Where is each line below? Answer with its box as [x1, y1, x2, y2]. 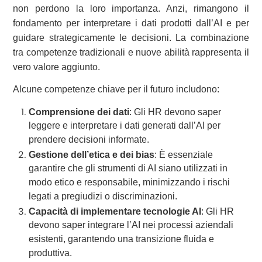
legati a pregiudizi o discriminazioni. [29, 191, 178, 202]
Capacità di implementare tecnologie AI [29, 206, 202, 216]
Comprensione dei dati [29, 106, 130, 117]
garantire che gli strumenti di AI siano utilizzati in [29, 163, 228, 174]
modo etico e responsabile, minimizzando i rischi [29, 177, 230, 188]
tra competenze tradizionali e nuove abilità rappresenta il [13, 47, 249, 57]
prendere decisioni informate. [29, 134, 150, 146]
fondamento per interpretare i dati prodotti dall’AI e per [13, 18, 249, 28]
